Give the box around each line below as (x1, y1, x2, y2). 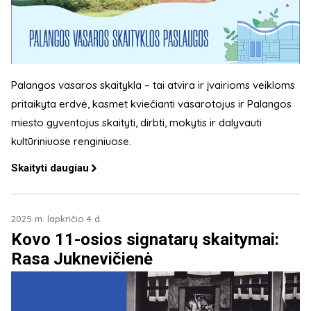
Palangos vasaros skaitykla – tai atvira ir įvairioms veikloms (11, 78, 295, 92)
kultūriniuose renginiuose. (11, 134, 134, 148)
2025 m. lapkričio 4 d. (11, 212, 102, 224)
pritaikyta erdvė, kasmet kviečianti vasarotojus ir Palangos (11, 96, 292, 110)
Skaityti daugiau (11, 161, 89, 174)
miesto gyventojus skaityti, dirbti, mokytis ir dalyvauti (11, 115, 262, 129)
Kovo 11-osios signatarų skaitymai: (11, 229, 279, 249)
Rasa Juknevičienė (11, 249, 153, 269)
